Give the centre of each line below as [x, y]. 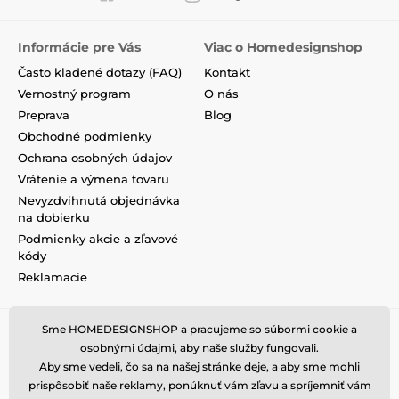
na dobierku [54, 218]
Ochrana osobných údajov [95, 158]
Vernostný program [74, 94]
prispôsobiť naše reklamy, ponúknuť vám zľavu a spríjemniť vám [199, 385]
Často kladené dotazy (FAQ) [100, 73]
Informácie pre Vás [79, 48]
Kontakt [227, 73]
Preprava [44, 115]
